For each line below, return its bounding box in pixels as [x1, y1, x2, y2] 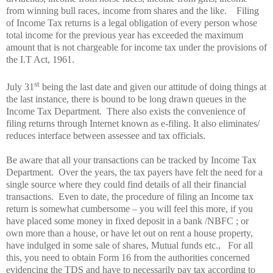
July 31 [6, 81, 34, 92]
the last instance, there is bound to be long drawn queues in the [6, 93, 246, 104]
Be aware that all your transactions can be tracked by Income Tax [6, 154, 257, 165]
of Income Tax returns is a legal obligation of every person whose [6, 18, 257, 29]
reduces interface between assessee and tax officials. [6, 130, 205, 141]
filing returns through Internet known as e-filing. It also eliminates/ [6, 118, 260, 129]
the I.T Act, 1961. [6, 54, 74, 65]
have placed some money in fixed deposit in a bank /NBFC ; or [6, 215, 249, 226]
